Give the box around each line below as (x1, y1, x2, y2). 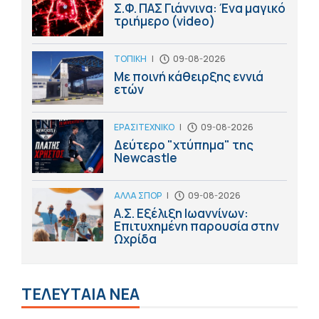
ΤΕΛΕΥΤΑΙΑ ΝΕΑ (21, 283, 140, 305)
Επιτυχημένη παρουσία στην (114, 218, 279, 235)
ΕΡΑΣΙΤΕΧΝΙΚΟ (114, 121, 174, 134)
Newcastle (114, 150, 177, 167)
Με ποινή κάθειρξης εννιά (114, 68, 263, 85)
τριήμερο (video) (114, 13, 215, 30)
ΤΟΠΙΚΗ (114, 53, 147, 66)
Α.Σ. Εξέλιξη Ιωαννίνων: (114, 205, 249, 222)
